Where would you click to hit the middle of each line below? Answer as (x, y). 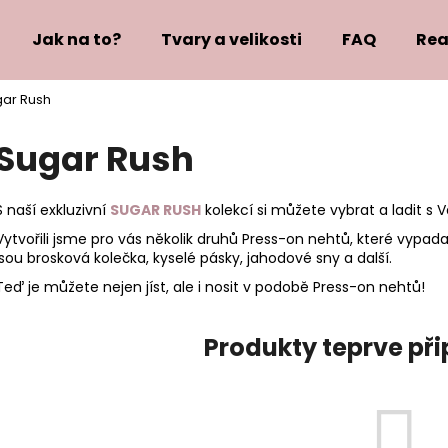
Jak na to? (76, 39)
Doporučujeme (141, 274)
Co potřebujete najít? (141, 109)
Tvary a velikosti (231, 39)
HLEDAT (315, 186)
